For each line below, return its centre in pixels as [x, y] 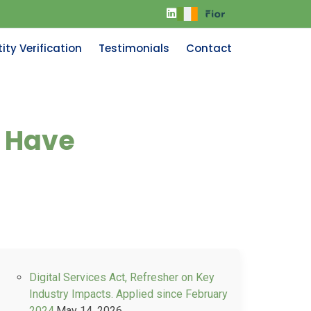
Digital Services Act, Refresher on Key [122, 277]
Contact [209, 48]
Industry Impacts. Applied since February [128, 294]
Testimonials [134, 48]
